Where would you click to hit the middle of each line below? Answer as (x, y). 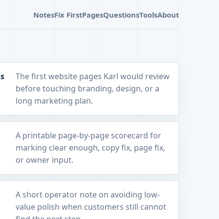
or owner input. (44, 160)
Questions (121, 14)
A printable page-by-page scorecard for (88, 136)
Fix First (68, 14)
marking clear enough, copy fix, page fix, (90, 148)
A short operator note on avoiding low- (88, 195)
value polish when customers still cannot (91, 207)
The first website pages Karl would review (92, 77)
